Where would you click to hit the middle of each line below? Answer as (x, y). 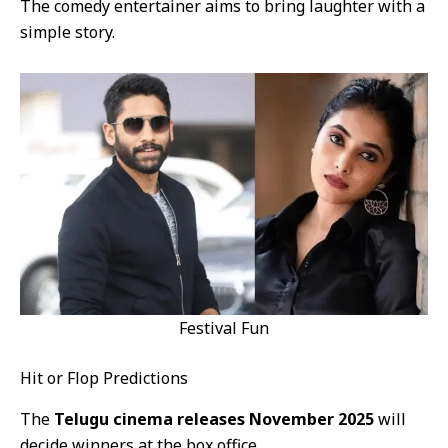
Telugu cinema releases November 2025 (214, 419)
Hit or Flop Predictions (104, 378)
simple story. (67, 32)
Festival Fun (224, 328)
